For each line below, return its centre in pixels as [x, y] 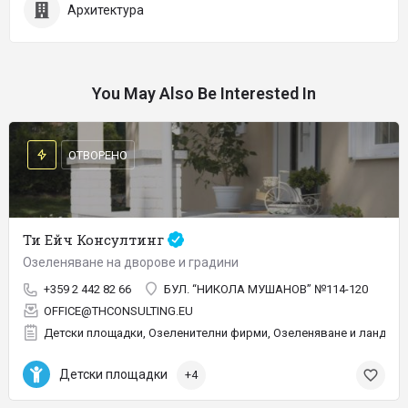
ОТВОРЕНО [98, 155]
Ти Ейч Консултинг [95, 239]
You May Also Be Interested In [204, 93]
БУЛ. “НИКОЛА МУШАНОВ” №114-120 [266, 289]
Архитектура [106, 10]
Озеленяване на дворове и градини [131, 262]
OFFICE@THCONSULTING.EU [118, 311]
